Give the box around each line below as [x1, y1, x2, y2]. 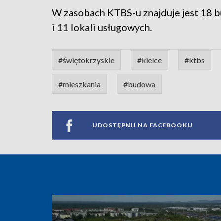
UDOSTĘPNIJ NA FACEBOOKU [92, 121, 193, 129]
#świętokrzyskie [58, 55, 114, 65]
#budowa [123, 79, 155, 89]
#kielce [137, 55, 162, 65]
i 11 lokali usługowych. [52, 21, 154, 33]
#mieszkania [58, 79, 101, 89]
